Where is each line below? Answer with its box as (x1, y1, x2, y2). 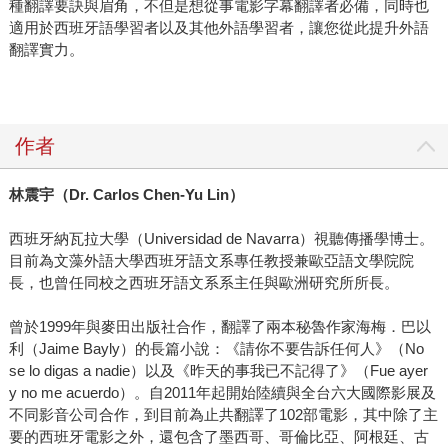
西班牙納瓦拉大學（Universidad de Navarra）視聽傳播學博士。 (8, 230, 434, 248)
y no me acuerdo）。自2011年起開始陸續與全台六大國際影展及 (8, 384, 436, 402)
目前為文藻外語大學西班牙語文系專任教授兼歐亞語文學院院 (8, 252, 414, 270)
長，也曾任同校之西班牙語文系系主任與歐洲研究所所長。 (8, 274, 399, 292)
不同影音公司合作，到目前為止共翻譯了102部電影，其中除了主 (8, 406, 438, 424)
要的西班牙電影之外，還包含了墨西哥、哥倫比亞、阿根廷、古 (8, 428, 429, 446)
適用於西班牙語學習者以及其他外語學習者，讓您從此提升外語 (8, 19, 429, 37)
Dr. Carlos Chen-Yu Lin (68, 186, 229, 204)
